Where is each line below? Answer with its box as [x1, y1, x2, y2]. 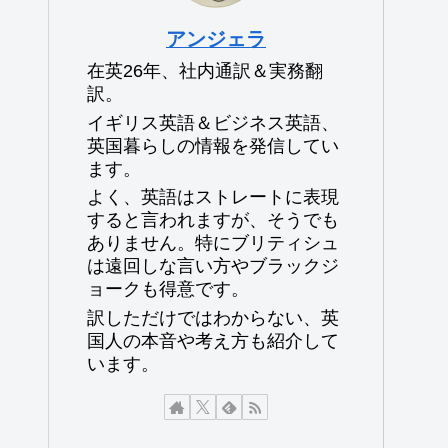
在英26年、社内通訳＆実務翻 [87, 61, 323, 82]
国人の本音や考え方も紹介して [87, 330, 339, 351]
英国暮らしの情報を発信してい [87, 135, 339, 156]
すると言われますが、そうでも [87, 210, 339, 231]
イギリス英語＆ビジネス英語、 [87, 112, 339, 133]
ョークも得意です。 [87, 279, 249, 300]
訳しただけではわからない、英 [87, 307, 339, 328]
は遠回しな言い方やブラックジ [87, 256, 339, 277]
